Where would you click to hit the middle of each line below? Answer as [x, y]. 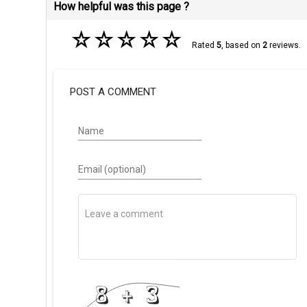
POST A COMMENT [113, 91]
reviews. [284, 46]
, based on [242, 46]
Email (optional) [112, 170]
